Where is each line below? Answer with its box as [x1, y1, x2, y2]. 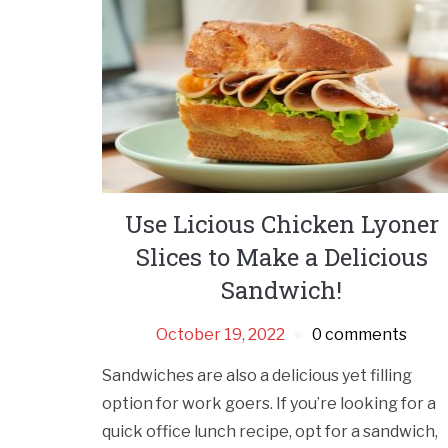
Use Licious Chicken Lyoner [124, 207, 439, 240]
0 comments [312, 324, 408, 344]
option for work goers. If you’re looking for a [102, 393, 436, 413]
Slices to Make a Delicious [135, 240, 428, 273]
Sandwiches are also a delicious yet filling [102, 365, 412, 385]
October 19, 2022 [156, 324, 286, 344]
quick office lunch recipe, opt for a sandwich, [102, 421, 438, 441]
